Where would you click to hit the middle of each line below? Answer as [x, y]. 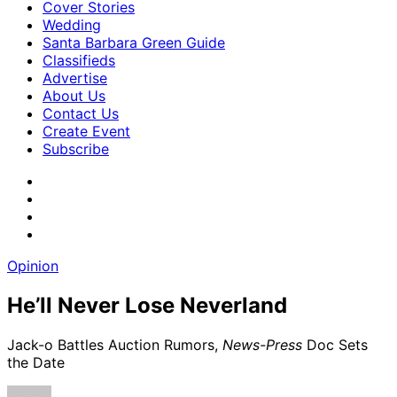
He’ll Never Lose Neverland [147, 305]
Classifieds [79, 60]
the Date [36, 362]
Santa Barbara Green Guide [134, 43]
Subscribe [76, 149]
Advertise [75, 78]
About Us [74, 96]
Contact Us [81, 113]
